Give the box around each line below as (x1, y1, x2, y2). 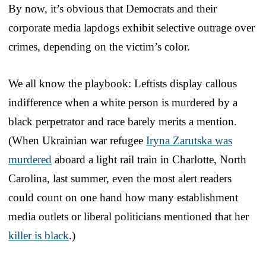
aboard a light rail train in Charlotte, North (52, 153, 246, 166)
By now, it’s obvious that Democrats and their (8, 2, 217, 15)
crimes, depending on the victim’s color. (8, 40, 190, 53)
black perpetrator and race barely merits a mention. (8, 115, 237, 128)
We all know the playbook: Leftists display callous (8, 77, 237, 90)
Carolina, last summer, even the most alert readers (8, 172, 232, 185)
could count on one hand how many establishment (8, 191, 238, 204)
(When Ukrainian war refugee (8, 134, 146, 147)
